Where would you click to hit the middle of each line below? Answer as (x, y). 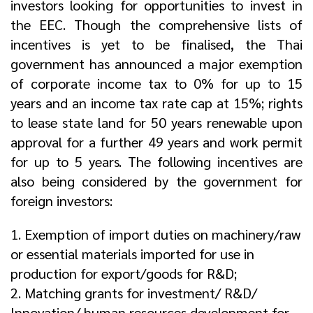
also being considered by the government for (156, 181)
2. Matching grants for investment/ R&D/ (134, 293)
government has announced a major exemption (156, 64)
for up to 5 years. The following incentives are (156, 162)
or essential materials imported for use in (132, 254)
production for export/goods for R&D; (124, 274)
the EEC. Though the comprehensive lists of (156, 25)
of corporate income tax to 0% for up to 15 (156, 83)
